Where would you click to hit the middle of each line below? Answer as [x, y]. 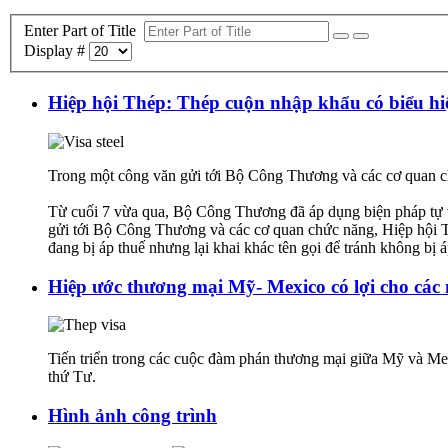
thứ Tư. [72, 377]
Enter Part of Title [84, 31]
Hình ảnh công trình [132, 416]
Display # [56, 51]
